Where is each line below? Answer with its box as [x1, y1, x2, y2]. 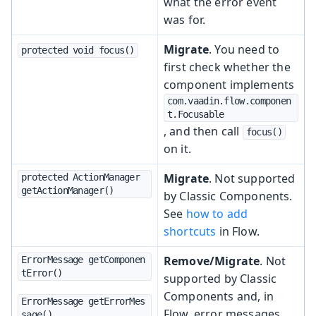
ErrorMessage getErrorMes [21, 295, 145, 307]
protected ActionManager [21, 171, 140, 183]
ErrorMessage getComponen [21, 253, 145, 265]
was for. [164, 11, 206, 28]
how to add [186, 205, 248, 221]
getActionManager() [21, 184, 114, 196]
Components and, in [164, 288, 274, 304]
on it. [164, 140, 191, 157]
